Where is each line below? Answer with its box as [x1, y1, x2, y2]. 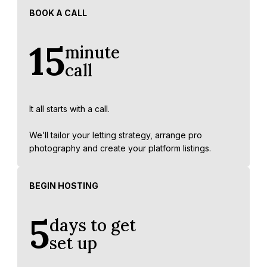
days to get [49, 215, 136, 237]
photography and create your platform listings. [29, 143, 211, 154]
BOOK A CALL [29, 8, 87, 18]
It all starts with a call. [29, 104, 110, 114]
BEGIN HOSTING [29, 181, 98, 191]
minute [65, 42, 120, 64]
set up [49, 232, 97, 254]
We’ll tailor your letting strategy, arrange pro [29, 130, 202, 141]
